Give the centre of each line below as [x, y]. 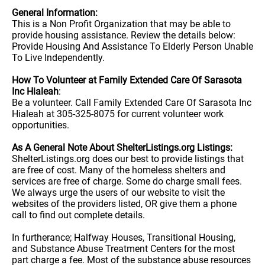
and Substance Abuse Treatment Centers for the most [123, 249]
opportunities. [41, 125]
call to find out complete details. [78, 215]
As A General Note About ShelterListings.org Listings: [122, 148]
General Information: [55, 13]
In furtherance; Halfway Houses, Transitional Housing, [124, 237]
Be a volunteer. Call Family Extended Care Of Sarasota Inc [132, 103]
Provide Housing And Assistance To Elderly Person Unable [132, 46]
